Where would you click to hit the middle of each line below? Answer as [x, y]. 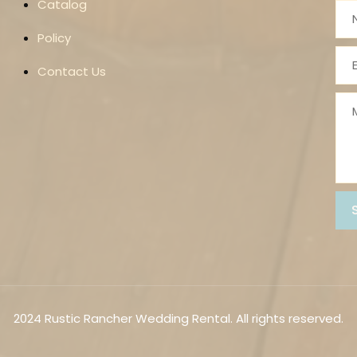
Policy [55, 38]
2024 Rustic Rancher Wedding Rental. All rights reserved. [178, 318]
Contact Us [72, 72]
